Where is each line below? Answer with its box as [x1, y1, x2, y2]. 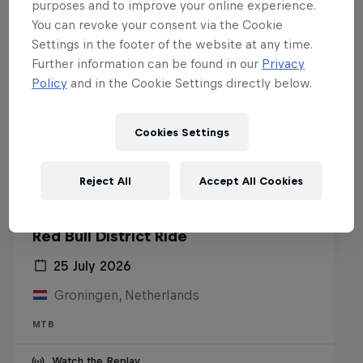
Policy [32, 76, 68, 91]
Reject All [79, 174, 131, 187]
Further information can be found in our [32, 57, 263, 71]
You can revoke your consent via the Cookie [32, 18, 284, 32]
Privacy [262, 57, 305, 71]
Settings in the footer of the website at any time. [32, 37, 313, 52]
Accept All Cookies [199, 174, 303, 187]
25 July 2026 [53, 258, 131, 273]
